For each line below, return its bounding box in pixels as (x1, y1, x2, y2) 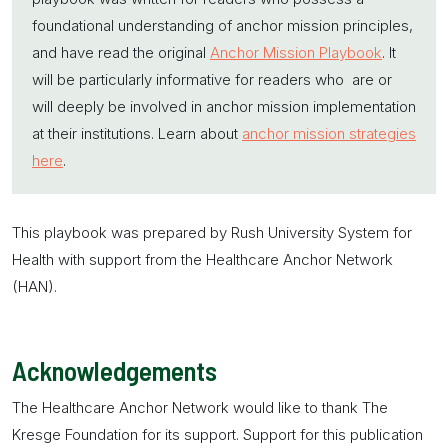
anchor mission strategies (242, 124, 416, 143)
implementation (309, 97, 416, 116)
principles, (339, 16, 413, 35)
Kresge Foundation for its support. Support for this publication (12, 424, 423, 444)
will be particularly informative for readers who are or (32, 70, 392, 89)
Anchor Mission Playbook (210, 43, 382, 62)
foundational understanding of (32, 16, 236, 35)
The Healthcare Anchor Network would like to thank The (12, 397, 388, 417)
